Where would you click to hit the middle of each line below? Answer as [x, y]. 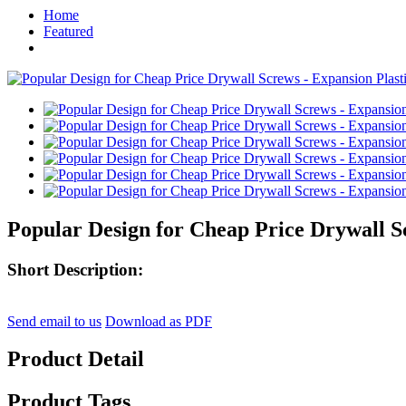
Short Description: [75, 269]
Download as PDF [159, 321]
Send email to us [54, 321]
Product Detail [76, 359]
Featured [68, 31]
